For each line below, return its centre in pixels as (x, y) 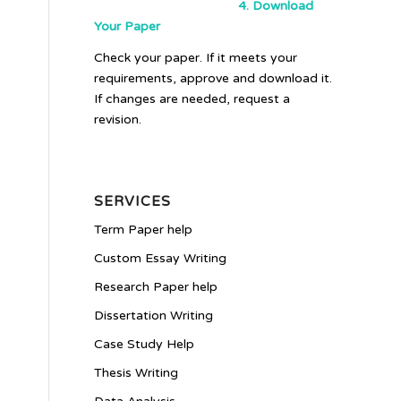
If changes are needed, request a (192, 98)
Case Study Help (145, 344)
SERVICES (133, 201)
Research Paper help (156, 286)
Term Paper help (144, 229)
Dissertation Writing (154, 315)
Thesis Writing (137, 372)
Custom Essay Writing (161, 258)
